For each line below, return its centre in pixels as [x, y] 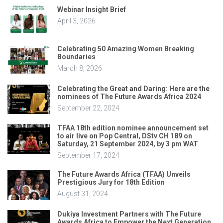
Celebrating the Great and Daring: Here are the [133, 88]
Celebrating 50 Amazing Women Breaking [126, 49]
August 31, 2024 [83, 194]
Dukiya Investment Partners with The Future [129, 214]
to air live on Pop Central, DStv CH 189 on [125, 136]
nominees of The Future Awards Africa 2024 [129, 96]
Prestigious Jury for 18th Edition [111, 182]
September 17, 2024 [88, 156]
